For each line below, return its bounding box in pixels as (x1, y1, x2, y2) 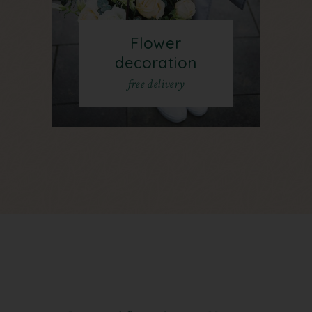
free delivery (127, 75, 185, 92)
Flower (130, 33, 182, 53)
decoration (115, 52, 197, 72)
